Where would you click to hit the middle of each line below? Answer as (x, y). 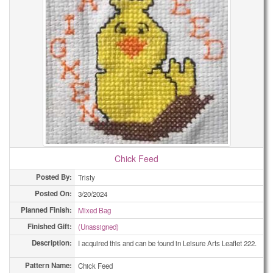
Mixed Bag (94, 210)
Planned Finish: (46, 210)
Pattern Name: (48, 265)
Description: (52, 243)
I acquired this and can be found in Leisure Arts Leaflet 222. (167, 243)
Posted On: (53, 193)
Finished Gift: (50, 226)
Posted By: (54, 177)
